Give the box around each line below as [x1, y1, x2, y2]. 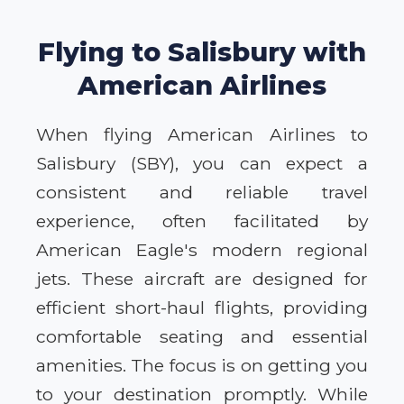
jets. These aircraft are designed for [36, 268, 368, 290]
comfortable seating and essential [36, 326, 368, 348]
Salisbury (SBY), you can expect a [36, 152, 368, 175]
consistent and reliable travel [36, 181, 368, 204]
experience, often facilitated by [36, 210, 368, 233]
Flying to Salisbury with [38, 36, 366, 69]
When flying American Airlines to [36, 124, 368, 146]
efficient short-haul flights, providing [36, 297, 368, 319]
